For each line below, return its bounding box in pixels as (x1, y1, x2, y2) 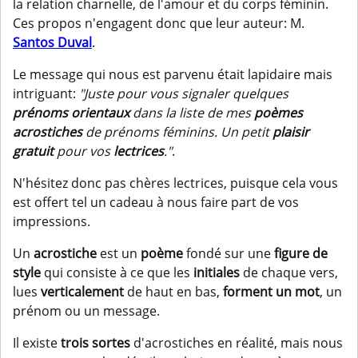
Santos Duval (13, 34, 92, 52)
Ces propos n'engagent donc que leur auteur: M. (13, 14, 304, 33)
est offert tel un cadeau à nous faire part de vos (13, 193, 299, 212)
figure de (274, 245, 328, 263)
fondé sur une (183, 245, 274, 263)
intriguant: (13, 85, 79, 103)
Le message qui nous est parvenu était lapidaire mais (13, 66, 332, 84)
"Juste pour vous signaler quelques (79, 85, 288, 103)
